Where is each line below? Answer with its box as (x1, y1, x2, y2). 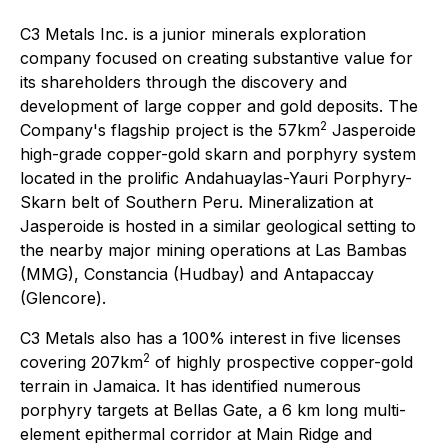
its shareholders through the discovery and (20, 72, 347, 93)
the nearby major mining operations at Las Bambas (20, 240, 407, 261)
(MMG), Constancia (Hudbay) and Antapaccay (20, 264, 374, 285)
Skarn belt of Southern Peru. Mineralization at (20, 192, 373, 213)
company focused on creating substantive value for (20, 48, 413, 69)
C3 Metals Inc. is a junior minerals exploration (20, 24, 366, 45)
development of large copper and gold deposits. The (20, 96, 418, 117)
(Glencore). (20, 288, 106, 309)
